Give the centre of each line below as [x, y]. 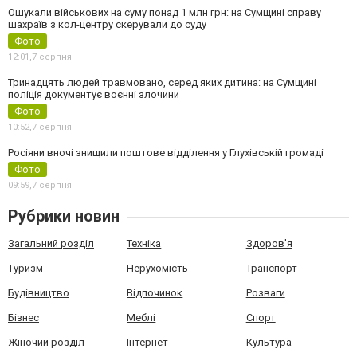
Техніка [144, 243]
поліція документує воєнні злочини [94, 94]
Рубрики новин [64, 216]
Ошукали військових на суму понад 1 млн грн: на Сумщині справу [165, 12]
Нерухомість [158, 268]
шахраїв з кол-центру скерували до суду [107, 24]
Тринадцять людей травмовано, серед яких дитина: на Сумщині [162, 82]
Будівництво [39, 293]
